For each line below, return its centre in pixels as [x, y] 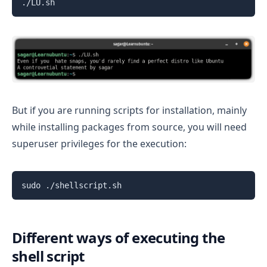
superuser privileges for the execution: [99, 143]
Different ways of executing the [119, 237]
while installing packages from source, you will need [129, 127]
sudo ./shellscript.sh [72, 185]
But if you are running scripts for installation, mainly [129, 110]
